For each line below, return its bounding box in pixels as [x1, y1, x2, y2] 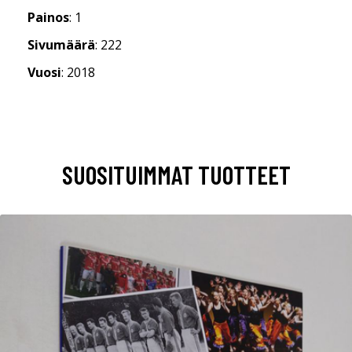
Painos [27, 8, 69, 26]
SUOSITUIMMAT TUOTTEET [61, 159, 291, 189]
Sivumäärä [27, 35, 95, 53]
